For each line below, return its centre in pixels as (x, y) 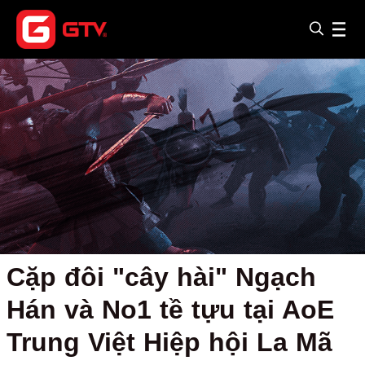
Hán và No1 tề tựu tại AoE (170, 310)
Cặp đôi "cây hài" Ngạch (161, 277)
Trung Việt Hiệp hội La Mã (169, 342)
